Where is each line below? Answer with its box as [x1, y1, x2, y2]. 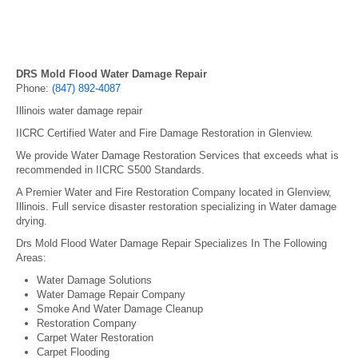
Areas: [16, 252, 46, 264]
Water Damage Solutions [37, 274, 152, 286]
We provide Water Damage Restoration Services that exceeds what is [16, 149, 339, 161]
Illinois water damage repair [16, 105, 142, 117]
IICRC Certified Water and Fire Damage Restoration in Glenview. [16, 127, 313, 139]
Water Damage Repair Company [37, 288, 185, 300]
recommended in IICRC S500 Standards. [16, 164, 205, 176]
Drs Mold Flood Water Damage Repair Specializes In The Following [16, 237, 327, 249]
